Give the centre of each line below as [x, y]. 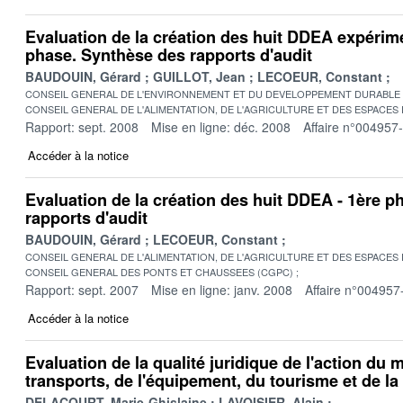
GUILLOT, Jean [199, 76]
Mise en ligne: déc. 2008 [221, 126]
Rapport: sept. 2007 [82, 289]
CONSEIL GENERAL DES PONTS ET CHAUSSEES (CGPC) [159, 271]
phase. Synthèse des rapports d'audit [169, 54]
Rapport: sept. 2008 [82, 126]
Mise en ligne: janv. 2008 [222, 289]
